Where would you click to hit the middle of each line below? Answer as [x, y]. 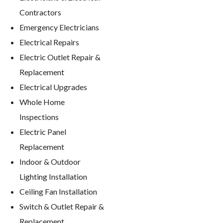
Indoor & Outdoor [50, 161]
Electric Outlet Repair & [60, 57]
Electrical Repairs [49, 42]
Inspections [39, 116]
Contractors [40, 12]
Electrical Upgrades [53, 87]
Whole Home [42, 102]
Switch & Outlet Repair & [62, 206]
